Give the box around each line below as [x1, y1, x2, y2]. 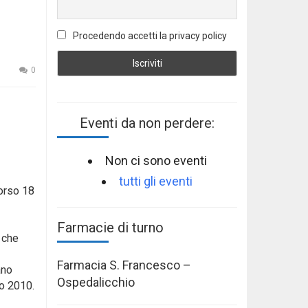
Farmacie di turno [57, 219, 164, 236]
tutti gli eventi [119, 173, 192, 188]
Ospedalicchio [57, 274, 135, 289]
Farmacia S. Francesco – [57, 257, 191, 272]
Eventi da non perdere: [80, 114, 214, 131]
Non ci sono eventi [104, 153, 207, 168]
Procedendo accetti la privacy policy [71, 30, 227, 42]
